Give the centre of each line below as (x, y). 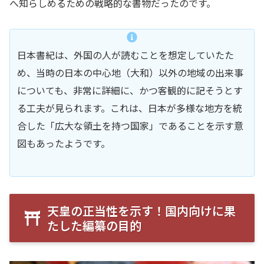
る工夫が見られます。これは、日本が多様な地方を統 (130, 108)
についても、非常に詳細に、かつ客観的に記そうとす (130, 90)
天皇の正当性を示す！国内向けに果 (141, 210)
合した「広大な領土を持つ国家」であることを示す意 (130, 125)
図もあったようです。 (64, 143)
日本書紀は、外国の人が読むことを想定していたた (126, 55)
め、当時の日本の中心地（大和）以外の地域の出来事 (130, 72)
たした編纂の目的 (94, 225)
